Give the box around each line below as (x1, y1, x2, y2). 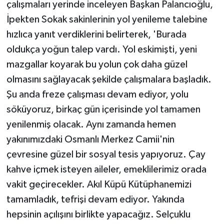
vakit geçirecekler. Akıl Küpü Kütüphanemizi (6, 179, 191, 190)
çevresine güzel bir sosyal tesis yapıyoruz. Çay (6, 149, 205, 160)
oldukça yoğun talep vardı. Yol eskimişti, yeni (6, 44, 197, 55)
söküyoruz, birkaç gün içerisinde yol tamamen (6, 104, 200, 115)
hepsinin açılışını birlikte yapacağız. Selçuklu (6, 209, 190, 220)
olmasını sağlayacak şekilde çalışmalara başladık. (6, 74, 211, 85)
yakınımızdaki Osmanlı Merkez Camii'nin (6, 134, 174, 145)
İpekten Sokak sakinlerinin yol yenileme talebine (6, 14, 207, 25)
